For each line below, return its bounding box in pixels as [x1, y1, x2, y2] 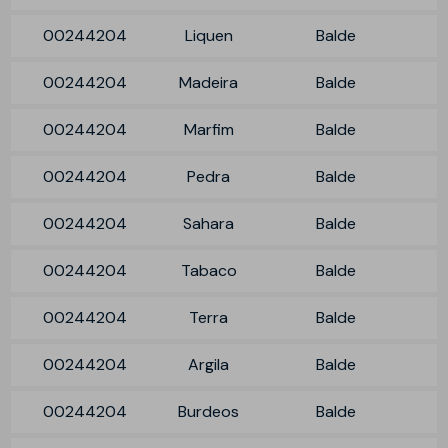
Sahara [183, 212, 235, 234]
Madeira [179, 71, 239, 93]
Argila [188, 353, 230, 375]
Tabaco [180, 259, 237, 281]
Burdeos [178, 400, 240, 422]
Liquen [184, 24, 233, 46]
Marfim [183, 118, 234, 140]
